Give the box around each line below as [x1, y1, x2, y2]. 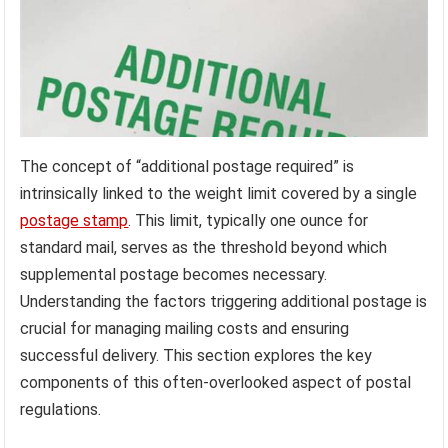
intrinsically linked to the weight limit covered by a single [20, 184, 418, 204]
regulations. [20, 400, 102, 420]
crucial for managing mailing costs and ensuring [20, 319, 350, 339]
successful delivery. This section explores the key [20, 346, 373, 366]
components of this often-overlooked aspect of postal [20, 373, 412, 393]
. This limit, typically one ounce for [128, 211, 369, 231]
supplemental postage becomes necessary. [20, 265, 328, 285]
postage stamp [20, 211, 129, 231]
